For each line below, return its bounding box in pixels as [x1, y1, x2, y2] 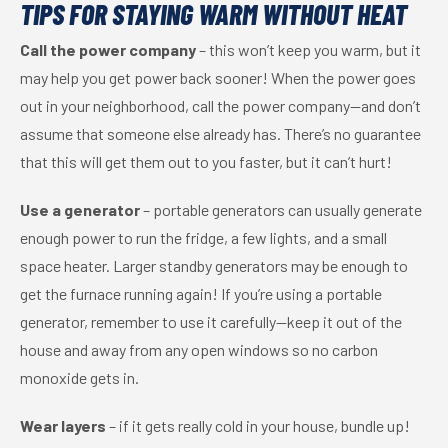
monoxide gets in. [20, 368, 139, 387]
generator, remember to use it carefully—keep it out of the [20, 312, 402, 331]
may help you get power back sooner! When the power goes [20, 68, 416, 87]
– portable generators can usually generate [140, 200, 422, 219]
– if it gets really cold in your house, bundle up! [106, 416, 410, 435]
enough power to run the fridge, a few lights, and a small [20, 228, 387, 247]
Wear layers [20, 416, 106, 435]
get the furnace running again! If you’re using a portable [20, 284, 382, 303]
